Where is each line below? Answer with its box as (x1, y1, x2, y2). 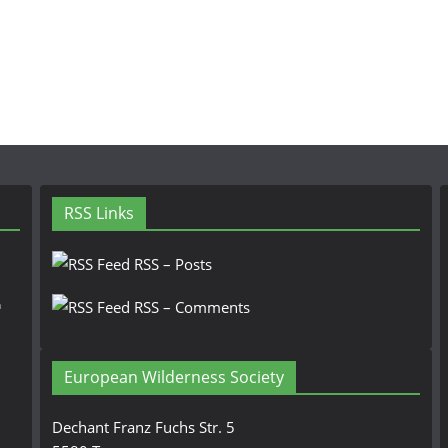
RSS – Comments (130, 297, 250, 317)
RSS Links (64, 202, 134, 224)
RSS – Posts (130, 254, 212, 274)
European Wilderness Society (64, 366, 284, 388)
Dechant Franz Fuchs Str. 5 (52, 417, 235, 437)
